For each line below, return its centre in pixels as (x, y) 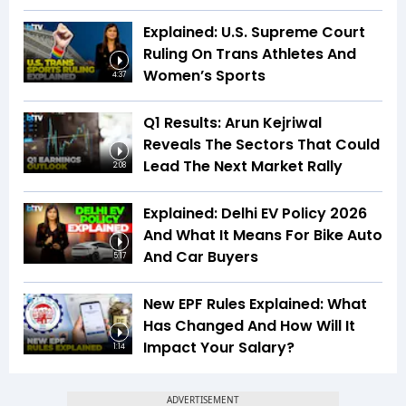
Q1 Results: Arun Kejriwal (232, 122)
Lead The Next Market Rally (243, 166)
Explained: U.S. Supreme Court (254, 32)
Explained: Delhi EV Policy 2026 (255, 213)
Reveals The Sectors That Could (261, 144)
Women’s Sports (204, 75)
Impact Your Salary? (219, 347)
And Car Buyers (201, 256)
